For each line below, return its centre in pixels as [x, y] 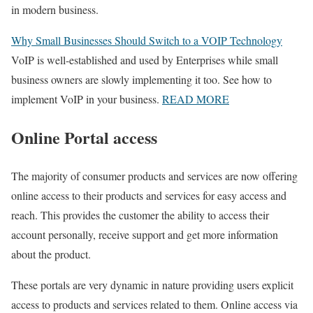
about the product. [51, 254]
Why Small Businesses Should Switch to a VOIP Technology [147, 41]
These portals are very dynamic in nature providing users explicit [152, 284]
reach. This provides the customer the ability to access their [140, 214]
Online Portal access [84, 138]
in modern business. [55, 10]
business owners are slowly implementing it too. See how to [141, 80]
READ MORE [196, 99]
